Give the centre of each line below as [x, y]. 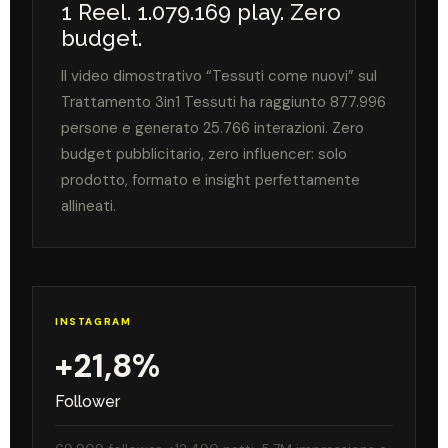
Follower [87, 401]
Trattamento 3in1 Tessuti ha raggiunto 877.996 [223, 101]
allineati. [88, 205]
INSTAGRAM [93, 321]
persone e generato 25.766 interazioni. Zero [212, 127]
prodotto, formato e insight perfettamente [210, 179]
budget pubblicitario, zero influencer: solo [204, 153]
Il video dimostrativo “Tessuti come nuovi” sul [219, 75]
